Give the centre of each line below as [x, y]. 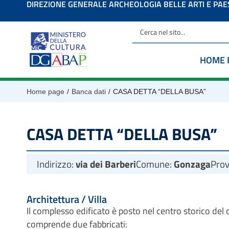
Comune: [155, 164]
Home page [45, 91]
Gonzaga [192, 164]
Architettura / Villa [67, 199]
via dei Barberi [106, 164]
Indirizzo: [56, 164]
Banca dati [89, 91]
